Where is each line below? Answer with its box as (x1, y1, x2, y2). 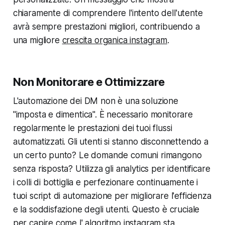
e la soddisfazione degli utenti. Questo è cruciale (13, 204, 200, 214)
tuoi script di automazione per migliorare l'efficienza (13, 190, 211, 201)
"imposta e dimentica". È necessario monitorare (13, 109, 193, 120)
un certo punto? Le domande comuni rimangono (13, 150, 202, 160)
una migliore (13, 35, 62, 45)
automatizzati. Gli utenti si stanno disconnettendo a (13, 136, 208, 147)
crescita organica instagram (62, 35, 167, 45)
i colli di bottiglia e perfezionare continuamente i (13, 177, 198, 187)
